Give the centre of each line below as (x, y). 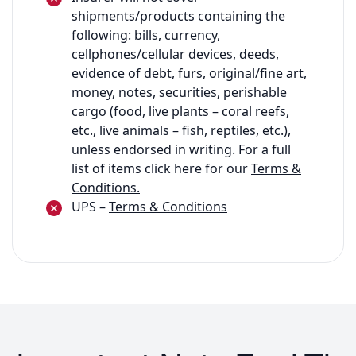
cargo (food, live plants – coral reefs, (180, 111)
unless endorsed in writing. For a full (181, 149)
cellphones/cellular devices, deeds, (175, 54)
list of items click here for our (161, 168)
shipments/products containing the (178, 15)
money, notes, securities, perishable (179, 92)
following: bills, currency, (146, 35)
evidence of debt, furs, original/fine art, (189, 73)
